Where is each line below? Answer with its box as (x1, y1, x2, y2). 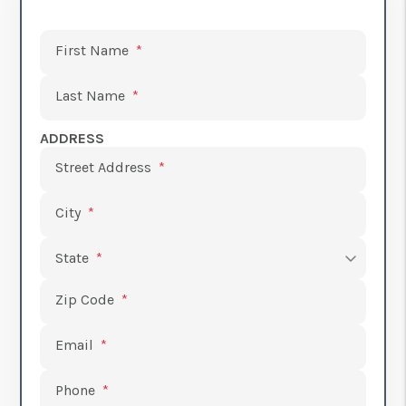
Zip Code (55, 291, 115, 308)
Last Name (55, 87, 126, 104)
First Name (55, 42, 130, 59)
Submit (39, 31, 90, 48)
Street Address (55, 159, 152, 176)
